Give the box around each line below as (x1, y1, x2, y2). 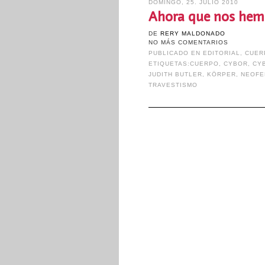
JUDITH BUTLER (148, 71, 202, 77)
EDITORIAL (202, 50, 241, 56)
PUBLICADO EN (148, 50, 203, 56)
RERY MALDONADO (160, 30, 225, 37)
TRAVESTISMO (148, 82, 198, 88)
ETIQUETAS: (148, 60, 190, 67)
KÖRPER (206, 71, 237, 77)
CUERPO (189, 60, 219, 67)
